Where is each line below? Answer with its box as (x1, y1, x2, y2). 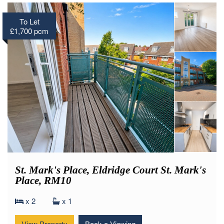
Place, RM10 (15, 188, 71, 200)
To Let (19, 29, 39, 40)
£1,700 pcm (10, 38, 48, 49)
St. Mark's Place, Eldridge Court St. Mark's (15, 177, 206, 189)
